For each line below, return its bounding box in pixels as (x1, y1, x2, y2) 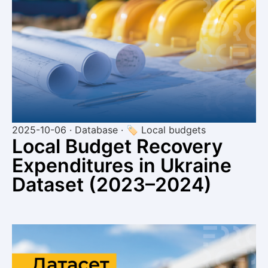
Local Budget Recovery (12, 134, 223, 158)
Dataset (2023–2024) (12, 172, 212, 196)
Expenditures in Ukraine (12, 153, 232, 177)
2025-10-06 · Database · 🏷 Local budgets (12, 123, 206, 136)
